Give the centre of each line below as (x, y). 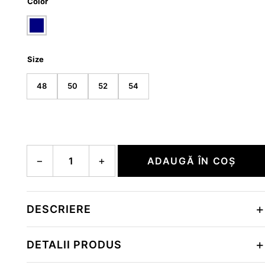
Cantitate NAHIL (56, 151)
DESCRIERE (59, 209)
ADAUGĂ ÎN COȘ (191, 161)
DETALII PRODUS (74, 244)
